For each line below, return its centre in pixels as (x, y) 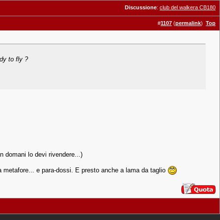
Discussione (141, 7)
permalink (188, 23)
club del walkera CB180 (188, 7)
